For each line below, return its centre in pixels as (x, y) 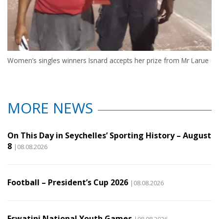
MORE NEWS (50, 108)
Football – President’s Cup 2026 (68, 182)
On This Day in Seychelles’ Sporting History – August (109, 135)
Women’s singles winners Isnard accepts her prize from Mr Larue (108, 60)
